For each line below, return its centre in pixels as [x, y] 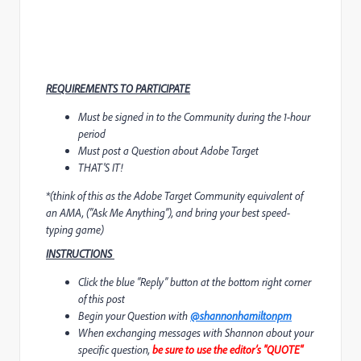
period [92, 134]
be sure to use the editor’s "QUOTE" [228, 350]
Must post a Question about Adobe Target [168, 151]
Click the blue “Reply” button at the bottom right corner [195, 282]
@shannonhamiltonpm [241, 316]
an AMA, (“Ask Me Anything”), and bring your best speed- [168, 213]
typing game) [75, 230]
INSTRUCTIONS [80, 254]
